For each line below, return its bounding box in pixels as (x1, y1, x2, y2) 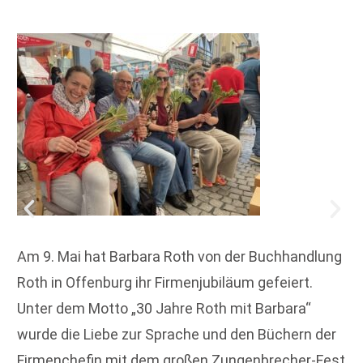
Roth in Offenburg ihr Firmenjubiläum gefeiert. (17, 273, 313, 291)
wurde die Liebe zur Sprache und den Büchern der (17, 325, 336, 343)
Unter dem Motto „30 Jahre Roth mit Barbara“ (17, 299, 311, 317)
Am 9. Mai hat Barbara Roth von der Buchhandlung (17, 247, 342, 265)
